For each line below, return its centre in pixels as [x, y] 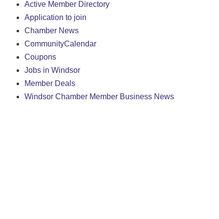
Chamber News [52, 30]
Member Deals [50, 83]
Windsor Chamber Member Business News [99, 96]
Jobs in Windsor [52, 70]
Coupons [40, 57]
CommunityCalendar [60, 44]
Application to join [55, 17]
